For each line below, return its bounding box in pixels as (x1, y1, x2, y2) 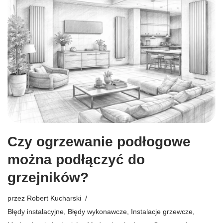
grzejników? (7, 170, 89, 186)
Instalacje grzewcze (131, 208, 193, 216)
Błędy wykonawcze (68, 208, 127, 216)
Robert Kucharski (27, 194, 81, 203)
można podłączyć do (7, 152, 145, 168)
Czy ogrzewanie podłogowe (7, 134, 191, 150)
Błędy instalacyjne (7, 208, 64, 216)
